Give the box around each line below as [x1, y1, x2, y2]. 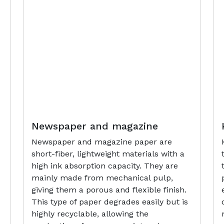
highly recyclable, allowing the [31, 208, 148, 218]
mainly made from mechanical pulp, [31, 172, 173, 182]
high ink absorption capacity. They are [31, 160, 178, 170]
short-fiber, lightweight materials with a [31, 148, 184, 158]
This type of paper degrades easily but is [31, 196, 188, 206]
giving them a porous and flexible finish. [31, 184, 186, 194]
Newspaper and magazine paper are [31, 136, 172, 146]
